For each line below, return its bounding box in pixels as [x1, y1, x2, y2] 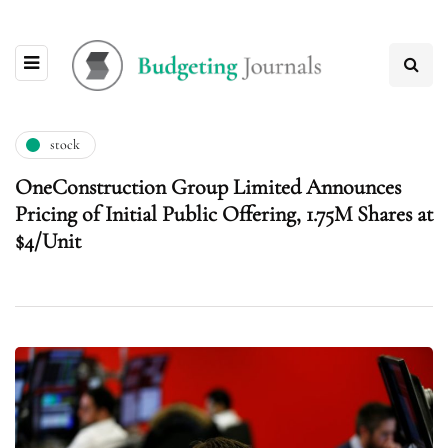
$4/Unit [15, 227, 81, 254]
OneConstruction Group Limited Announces [15, 173, 401, 200]
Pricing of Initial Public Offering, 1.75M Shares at [15, 200, 433, 227]
